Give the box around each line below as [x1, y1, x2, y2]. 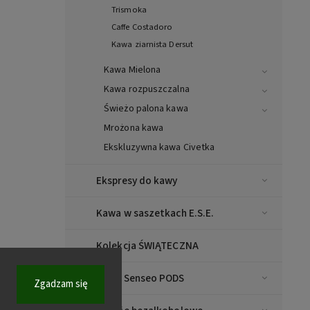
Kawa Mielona [104, 63, 161, 77]
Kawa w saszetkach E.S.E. [96, 206, 215, 221]
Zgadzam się [33, 277, 88, 291]
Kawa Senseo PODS [96, 271, 185, 286]
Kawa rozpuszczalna [104, 82, 190, 97]
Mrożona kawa [104, 121, 164, 136]
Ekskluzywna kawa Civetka [104, 140, 215, 155]
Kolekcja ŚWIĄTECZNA [96, 238, 199, 254]
